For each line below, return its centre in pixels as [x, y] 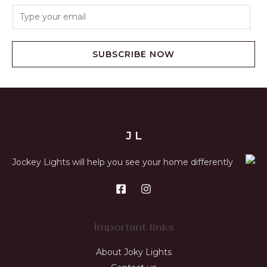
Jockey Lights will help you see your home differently [122, 162]
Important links [133, 227]
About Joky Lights [133, 252]
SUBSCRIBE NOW [133, 54]
